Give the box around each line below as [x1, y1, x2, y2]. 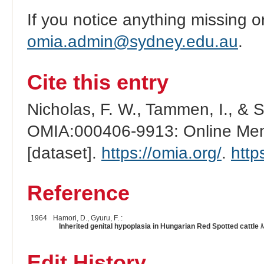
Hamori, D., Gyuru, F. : [52, 214, 123, 223]
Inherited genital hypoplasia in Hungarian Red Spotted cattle [58, 222, 259, 231]
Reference [27, 181, 130, 206]
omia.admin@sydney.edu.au [27, 32, 238, 51]
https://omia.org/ [101, 143, 222, 162]
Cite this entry [27, 70, 169, 94]
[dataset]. [27, 143, 101, 162]
